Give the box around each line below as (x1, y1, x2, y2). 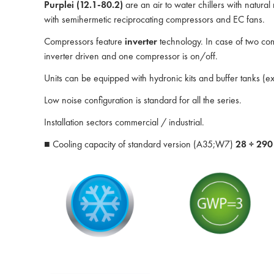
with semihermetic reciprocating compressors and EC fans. (44, 13, 265, 26)
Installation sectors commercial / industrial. (44, 116, 204, 128)
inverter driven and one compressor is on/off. (44, 50, 218, 62)
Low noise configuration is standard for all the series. (44, 94, 242, 106)
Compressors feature (44, 35, 125, 48)
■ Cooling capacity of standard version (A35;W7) (44, 138, 235, 150)
